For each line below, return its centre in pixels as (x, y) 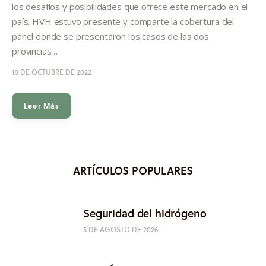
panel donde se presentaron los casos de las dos (110, 36)
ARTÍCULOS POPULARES (133, 170)
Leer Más (42, 105)
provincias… (35, 51)
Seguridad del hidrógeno (145, 213)
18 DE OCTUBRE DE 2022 (52, 72)
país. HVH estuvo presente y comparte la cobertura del (123, 21)
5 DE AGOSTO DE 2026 (121, 229)
